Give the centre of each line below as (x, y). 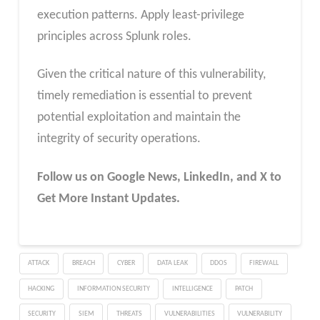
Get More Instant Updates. (108, 199)
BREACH (83, 263)
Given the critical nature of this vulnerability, (151, 75)
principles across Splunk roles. (114, 36)
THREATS (129, 314)
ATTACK (39, 263)
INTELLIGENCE (192, 289)
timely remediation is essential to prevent (144, 96)
